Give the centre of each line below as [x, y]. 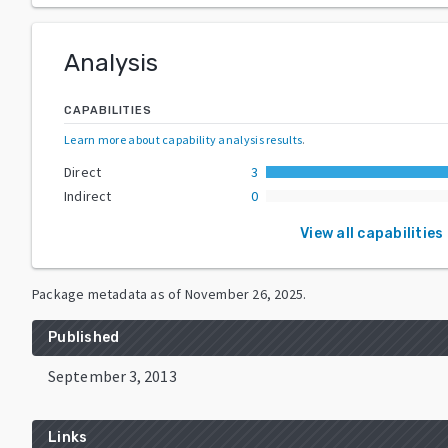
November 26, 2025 [244, 293]
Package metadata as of [107, 293]
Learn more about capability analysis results [183, 139]
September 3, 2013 [112, 375]
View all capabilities [372, 233]
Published [84, 337]
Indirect [88, 195]
